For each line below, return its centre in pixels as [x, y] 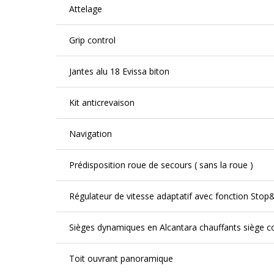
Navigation [91, 134]
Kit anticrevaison [102, 102]
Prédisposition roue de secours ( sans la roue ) [161, 165]
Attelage [86, 9]
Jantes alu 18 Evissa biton [119, 71]
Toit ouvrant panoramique [121, 258]
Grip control [92, 40]
